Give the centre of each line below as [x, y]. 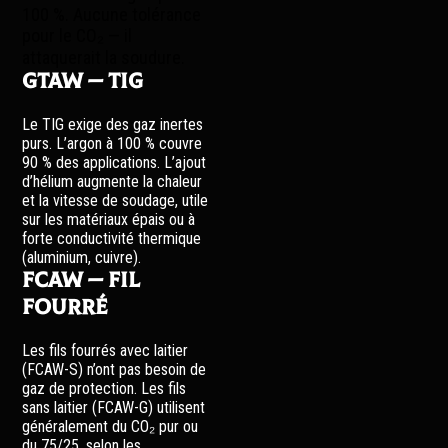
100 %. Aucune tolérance [112, 14]
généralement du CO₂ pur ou [110, 426]
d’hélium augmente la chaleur [112, 181]
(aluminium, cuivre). [82, 257]
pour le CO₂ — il [77, 35]
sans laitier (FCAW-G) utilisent [114, 407]
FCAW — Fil [81, 280]
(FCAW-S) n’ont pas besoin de [114, 369]
